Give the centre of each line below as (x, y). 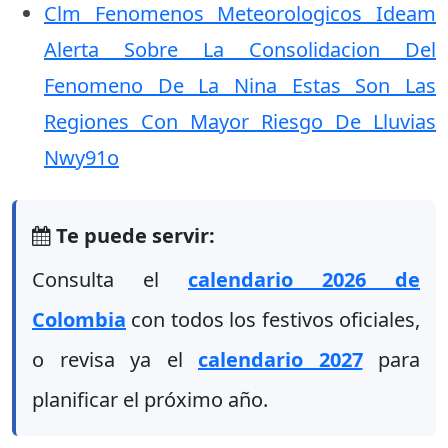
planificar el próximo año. (150, 399)
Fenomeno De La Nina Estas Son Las (240, 85)
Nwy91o (81, 157)
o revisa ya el (115, 359)
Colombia (79, 319)
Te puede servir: (133, 235)
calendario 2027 (280, 359)
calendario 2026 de (304, 279)
